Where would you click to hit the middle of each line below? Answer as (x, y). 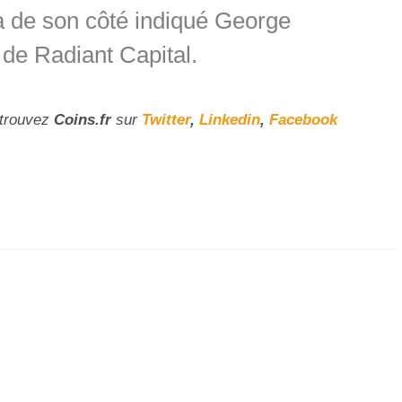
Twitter (166, 120)
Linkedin (230, 120)
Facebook (303, 120)
